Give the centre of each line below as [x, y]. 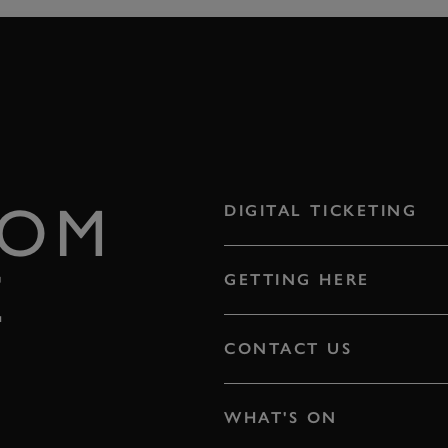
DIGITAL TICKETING [321, 211]
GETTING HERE [297, 280]
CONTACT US [288, 349]
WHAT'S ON [281, 418]
